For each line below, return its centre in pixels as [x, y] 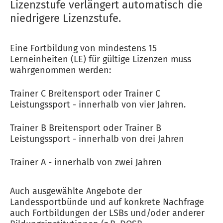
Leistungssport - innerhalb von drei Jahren [97, 139]
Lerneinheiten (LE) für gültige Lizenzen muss [101, 59]
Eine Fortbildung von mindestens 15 [83, 48]
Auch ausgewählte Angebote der [76, 191]
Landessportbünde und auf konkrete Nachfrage [107, 202]
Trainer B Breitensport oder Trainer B [86, 128]
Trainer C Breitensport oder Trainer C [85, 94]
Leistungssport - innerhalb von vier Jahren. [98, 105]
